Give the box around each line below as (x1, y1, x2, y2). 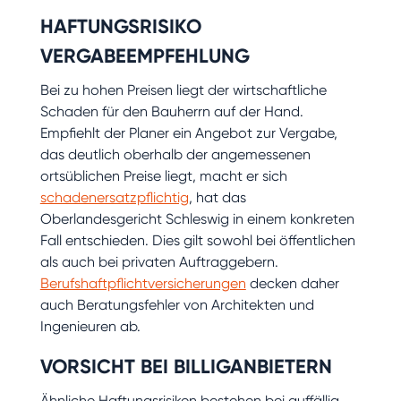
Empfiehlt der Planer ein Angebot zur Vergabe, (39, 124, 337, 141)
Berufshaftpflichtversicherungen (39, 274, 246, 292)
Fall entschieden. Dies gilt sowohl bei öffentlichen (39, 231, 355, 249)
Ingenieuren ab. (39, 317, 141, 335)
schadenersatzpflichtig (39, 188, 189, 206)
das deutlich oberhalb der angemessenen (39, 145, 311, 163)
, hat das (188, 188, 246, 206)
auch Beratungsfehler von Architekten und (39, 295, 314, 313)
